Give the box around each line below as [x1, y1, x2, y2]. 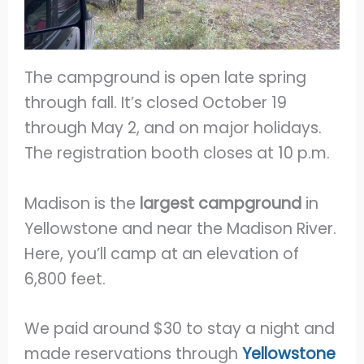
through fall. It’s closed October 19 [24, 92, 288, 115]
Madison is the [24, 192, 141, 214]
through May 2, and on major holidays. [24, 117, 323, 140]
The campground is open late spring [24, 67, 307, 89]
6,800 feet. [24, 267, 110, 290]
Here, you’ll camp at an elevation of [24, 242, 300, 265]
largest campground [140, 192, 302, 214]
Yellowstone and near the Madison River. [24, 217, 337, 240]
